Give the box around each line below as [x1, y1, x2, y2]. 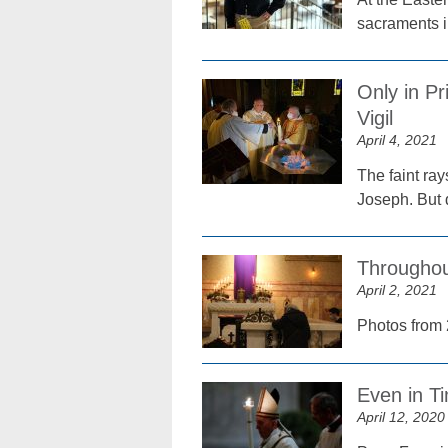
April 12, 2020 [357, 409, 445, 425]
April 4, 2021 [357, 132, 437, 148]
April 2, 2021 [357, 282, 437, 298]
